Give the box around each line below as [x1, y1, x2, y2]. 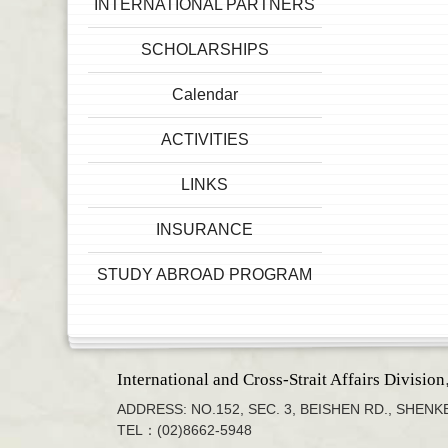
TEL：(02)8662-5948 [117, 422, 253, 438]
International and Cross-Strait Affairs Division [117, 370, 446, 389]
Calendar [171, 86, 238, 103]
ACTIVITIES [160, 131, 249, 148]
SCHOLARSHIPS [140, 41, 269, 58]
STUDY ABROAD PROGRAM [97, 266, 313, 283]
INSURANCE [156, 221, 254, 238]
